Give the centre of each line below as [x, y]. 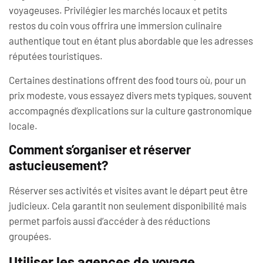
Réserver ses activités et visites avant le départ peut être [128, 190]
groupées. [30, 236]
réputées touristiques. [56, 56]
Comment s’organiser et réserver [100, 149]
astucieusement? [58, 165]
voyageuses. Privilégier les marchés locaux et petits [118, 10]
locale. [23, 125]
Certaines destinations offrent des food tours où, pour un [127, 80]
